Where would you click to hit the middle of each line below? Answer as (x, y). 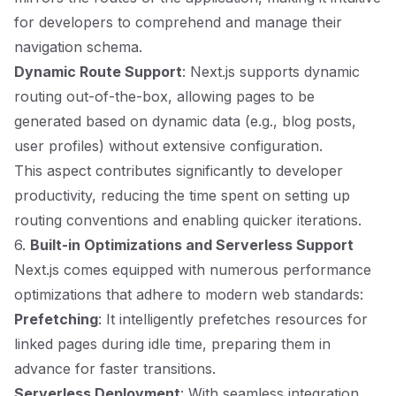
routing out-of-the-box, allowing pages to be (164, 96)
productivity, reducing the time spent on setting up (182, 195)
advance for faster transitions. (115, 369)
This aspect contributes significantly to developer (179, 171)
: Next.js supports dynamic (271, 72)
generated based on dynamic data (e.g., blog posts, (185, 121)
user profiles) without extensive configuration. (168, 146)
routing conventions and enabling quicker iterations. (188, 220)
